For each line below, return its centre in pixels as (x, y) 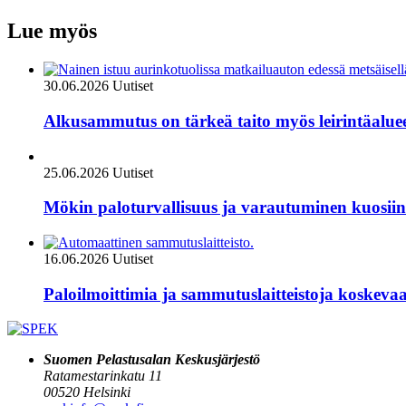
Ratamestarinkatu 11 (103, 376)
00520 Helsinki (87, 392)
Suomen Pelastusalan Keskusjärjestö (152, 360)
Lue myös (52, 31)
